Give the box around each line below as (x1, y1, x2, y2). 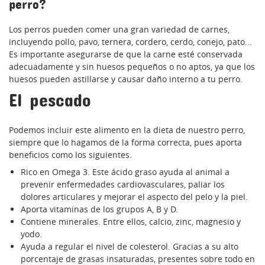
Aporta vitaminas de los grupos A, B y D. (21, 203, 178, 215)
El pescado (9, 89, 91, 111)
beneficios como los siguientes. (9, 149, 132, 161)
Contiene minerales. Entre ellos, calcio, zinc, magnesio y (21, 216, 241, 228)
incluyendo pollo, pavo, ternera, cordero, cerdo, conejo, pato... (9, 36, 252, 48)
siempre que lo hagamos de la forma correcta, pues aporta (9, 137, 242, 148)
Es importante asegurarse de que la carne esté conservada (9, 49, 243, 60)
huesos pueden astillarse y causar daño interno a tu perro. (9, 73, 245, 85)
